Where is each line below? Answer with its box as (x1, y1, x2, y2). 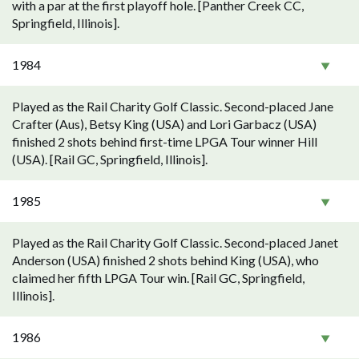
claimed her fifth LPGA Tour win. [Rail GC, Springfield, (12, 270, 305, 285)
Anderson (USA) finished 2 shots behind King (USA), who (12, 252, 319, 268)
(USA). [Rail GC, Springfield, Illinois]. (12, 151, 208, 167)
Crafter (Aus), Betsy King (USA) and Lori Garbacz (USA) (12, 116, 317, 131)
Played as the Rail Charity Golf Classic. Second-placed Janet (12, 235, 338, 250)
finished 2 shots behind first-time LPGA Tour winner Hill (12, 134, 317, 149)
